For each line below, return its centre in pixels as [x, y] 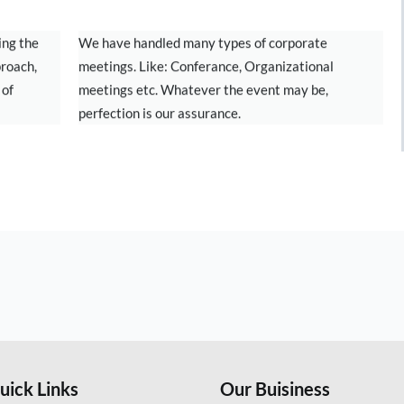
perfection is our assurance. [159, 113]
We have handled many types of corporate [202, 42]
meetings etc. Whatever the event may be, [203, 89]
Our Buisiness [275, 389]
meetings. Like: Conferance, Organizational [206, 66]
